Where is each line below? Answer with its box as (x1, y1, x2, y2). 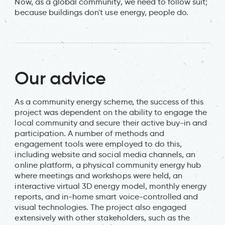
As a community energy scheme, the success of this (15, 96, 204, 106)
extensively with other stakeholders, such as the (15, 212, 190, 222)
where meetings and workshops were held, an (15, 170, 183, 180)
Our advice (15, 66, 106, 89)
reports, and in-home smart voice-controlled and (15, 191, 198, 201)
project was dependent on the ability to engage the (15, 107, 207, 117)
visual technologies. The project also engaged (15, 202, 187, 212)
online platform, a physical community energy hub (15, 160, 201, 170)
